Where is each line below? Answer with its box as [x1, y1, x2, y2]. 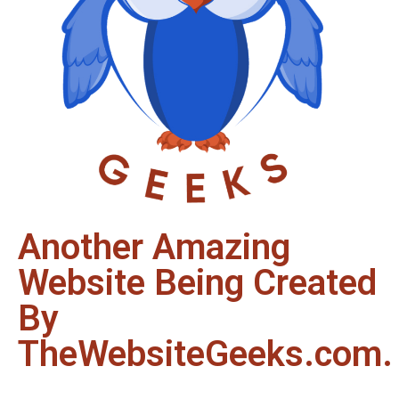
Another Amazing [18, 226, 290, 269]
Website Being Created [18, 262, 377, 305]
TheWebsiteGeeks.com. [18, 333, 393, 376]
